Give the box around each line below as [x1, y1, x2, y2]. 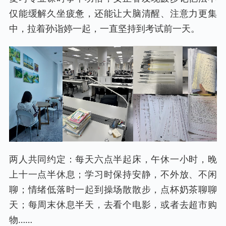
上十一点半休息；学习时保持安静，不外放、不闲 [9, 167, 217, 180]
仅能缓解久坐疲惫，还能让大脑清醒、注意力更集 [9, 7, 217, 19]
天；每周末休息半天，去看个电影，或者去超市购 [9, 198, 217, 210]
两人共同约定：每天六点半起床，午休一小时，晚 [9, 152, 217, 165]
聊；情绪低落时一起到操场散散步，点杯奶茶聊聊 [9, 183, 217, 195]
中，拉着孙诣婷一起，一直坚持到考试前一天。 [9, 22, 200, 34]
